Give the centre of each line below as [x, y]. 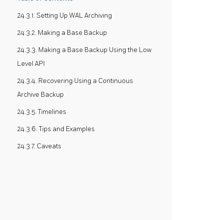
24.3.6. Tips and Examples [56, 129]
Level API [31, 64]
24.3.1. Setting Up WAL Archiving [65, 16]
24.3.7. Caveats [39, 146]
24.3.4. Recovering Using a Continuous [75, 81]
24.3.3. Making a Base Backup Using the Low [84, 50]
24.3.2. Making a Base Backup [62, 33]
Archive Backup [41, 95]
